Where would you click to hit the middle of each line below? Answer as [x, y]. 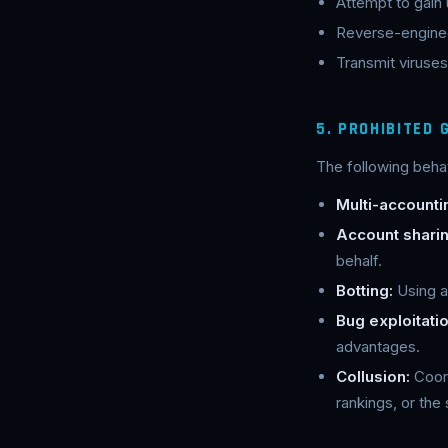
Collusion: [373, 376]
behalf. [359, 260]
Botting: [364, 290]
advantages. [378, 346]
